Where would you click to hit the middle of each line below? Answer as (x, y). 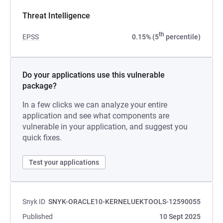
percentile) (182, 37)
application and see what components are (96, 116)
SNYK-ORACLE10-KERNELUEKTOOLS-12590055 (124, 202)
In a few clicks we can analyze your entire (95, 105)
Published (38, 217)
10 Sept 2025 (180, 217)
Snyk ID (34, 202)
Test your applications (64, 162)
